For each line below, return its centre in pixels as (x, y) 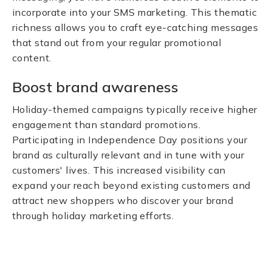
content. (32, 58)
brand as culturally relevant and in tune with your (128, 155)
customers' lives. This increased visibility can (119, 170)
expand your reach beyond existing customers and (131, 185)
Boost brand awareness (95, 87)
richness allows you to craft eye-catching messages (135, 27)
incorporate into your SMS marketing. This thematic (135, 12)
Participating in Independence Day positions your (130, 140)
